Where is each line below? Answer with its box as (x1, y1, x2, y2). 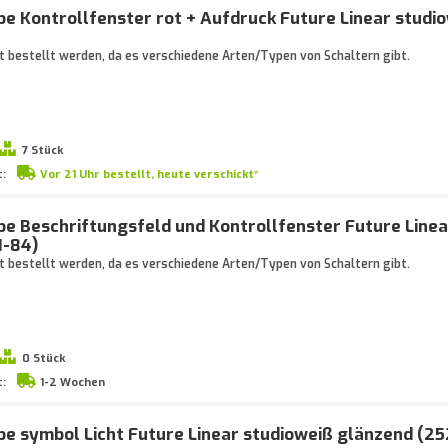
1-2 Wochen (39, 375, 105, 390)
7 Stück (21, 143, 63, 158)
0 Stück (21, 351, 65, 366)
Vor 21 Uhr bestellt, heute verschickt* (39, 167, 259, 182)
